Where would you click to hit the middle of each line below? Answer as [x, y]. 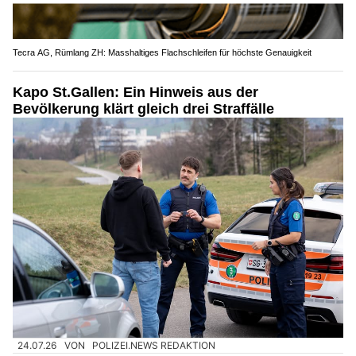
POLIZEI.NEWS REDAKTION [154, 346]
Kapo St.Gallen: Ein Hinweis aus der [135, 92]
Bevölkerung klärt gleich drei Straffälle [143, 108]
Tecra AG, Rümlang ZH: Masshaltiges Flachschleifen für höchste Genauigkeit [162, 52]
